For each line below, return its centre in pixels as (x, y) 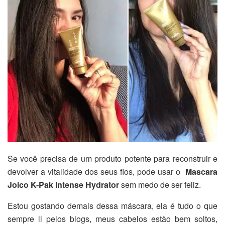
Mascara (201, 172)
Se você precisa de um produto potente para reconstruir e (113, 159)
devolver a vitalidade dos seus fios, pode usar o (96, 172)
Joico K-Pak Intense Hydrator (63, 185)
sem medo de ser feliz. (160, 185)
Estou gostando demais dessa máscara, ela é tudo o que (113, 206)
